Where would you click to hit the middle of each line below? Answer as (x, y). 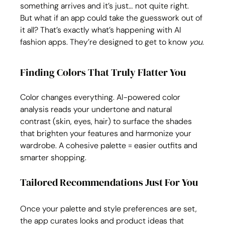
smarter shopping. (53, 157)
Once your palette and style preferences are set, (110, 209)
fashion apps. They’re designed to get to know (105, 42)
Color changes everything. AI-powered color (101, 97)
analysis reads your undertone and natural (97, 109)
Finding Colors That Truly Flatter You (103, 72)
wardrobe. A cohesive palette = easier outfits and (110, 145)
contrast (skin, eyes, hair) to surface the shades (107, 121)
